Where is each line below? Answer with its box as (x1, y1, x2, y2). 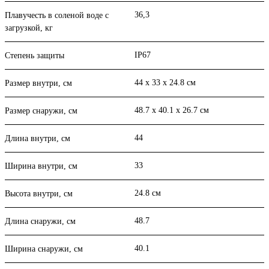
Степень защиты (5, 51, 64, 61)
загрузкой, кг (5, 23, 53, 33)
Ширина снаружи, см (5, 244, 83, 254)
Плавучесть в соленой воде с (5, 11, 109, 20)
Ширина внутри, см (5, 162, 77, 171)
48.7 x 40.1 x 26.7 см (134, 106, 209, 115)
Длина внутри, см (5, 134, 70, 144)
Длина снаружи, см (5, 217, 76, 226)
